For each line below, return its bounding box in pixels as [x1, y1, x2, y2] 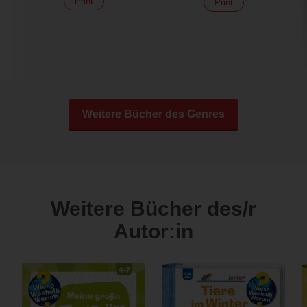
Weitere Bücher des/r [51, 197, 256, 221]
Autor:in [114, 220, 193, 243]
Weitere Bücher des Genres [82, 108, 225, 121]
